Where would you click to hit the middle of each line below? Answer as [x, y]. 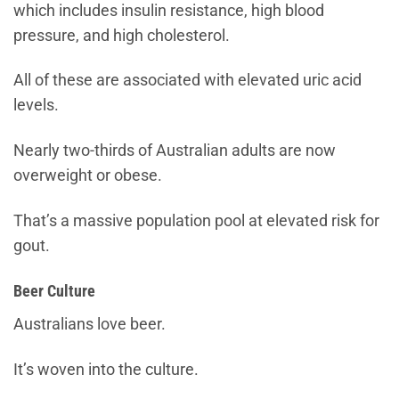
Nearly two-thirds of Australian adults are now [175, 151]
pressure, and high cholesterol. [122, 35]
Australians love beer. [90, 324]
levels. [36, 106]
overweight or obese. [88, 176]
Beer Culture [54, 292]
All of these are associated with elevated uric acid [187, 81]
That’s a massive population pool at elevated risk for [196, 221]
